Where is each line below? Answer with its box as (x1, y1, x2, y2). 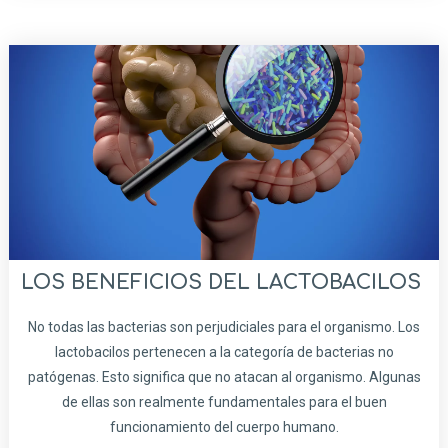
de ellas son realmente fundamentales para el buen (61, 394, 387, 411)
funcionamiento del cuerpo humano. (109, 419, 339, 436)
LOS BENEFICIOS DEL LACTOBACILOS (21, 271, 427, 295)
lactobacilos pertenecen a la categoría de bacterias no (54, 344, 394, 361)
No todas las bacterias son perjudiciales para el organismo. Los (28, 319, 420, 336)
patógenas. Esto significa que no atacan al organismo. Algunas (27, 369, 421, 386)
